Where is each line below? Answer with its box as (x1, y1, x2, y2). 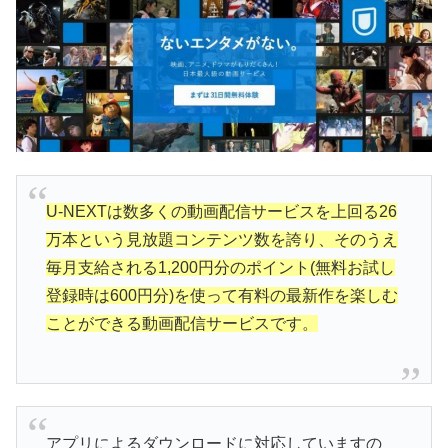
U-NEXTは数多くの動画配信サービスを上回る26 (45, 203, 397, 221)
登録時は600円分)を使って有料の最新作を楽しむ (45, 287, 398, 305)
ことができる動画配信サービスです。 (45, 315, 318, 333)
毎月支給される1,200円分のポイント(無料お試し (45, 259, 395, 277)
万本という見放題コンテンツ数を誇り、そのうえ (45, 231, 398, 249)
